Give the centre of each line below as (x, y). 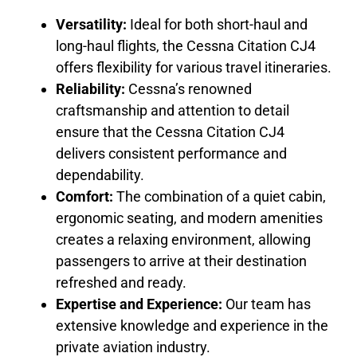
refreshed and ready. (121, 282)
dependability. (100, 175)
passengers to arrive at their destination (181, 261)
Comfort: (84, 196)
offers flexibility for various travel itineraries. (194, 67)
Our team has (267, 304)
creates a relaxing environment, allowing (183, 239)
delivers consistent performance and (171, 153)
